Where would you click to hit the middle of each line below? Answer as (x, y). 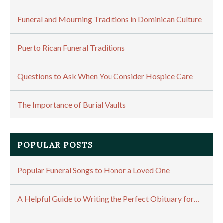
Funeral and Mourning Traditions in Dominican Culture (110, 19)
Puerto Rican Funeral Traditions (71, 48)
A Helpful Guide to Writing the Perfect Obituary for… (109, 199)
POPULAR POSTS (55, 145)
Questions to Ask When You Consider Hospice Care (105, 76)
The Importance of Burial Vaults (72, 105)
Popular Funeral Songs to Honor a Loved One (94, 170)
